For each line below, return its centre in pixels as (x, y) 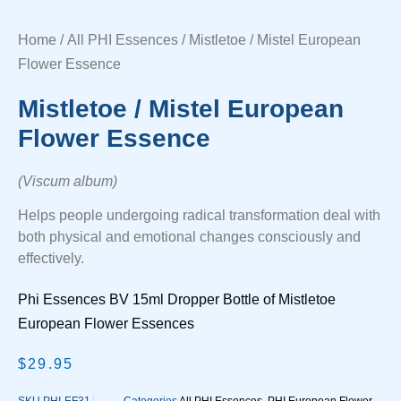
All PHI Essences (123, 39)
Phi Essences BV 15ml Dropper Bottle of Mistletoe (177, 300)
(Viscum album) (68, 181)
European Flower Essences (106, 324)
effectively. (51, 259)
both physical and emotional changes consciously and (189, 237)
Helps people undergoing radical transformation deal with (199, 216)
